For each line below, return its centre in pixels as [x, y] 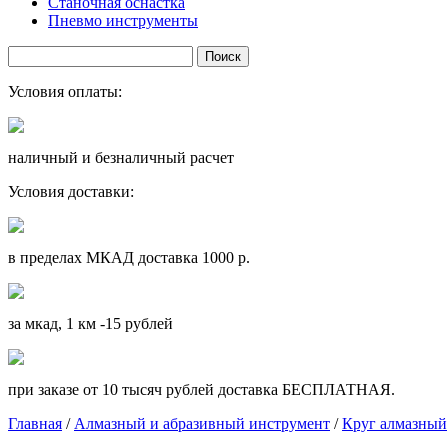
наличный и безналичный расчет [121, 157]
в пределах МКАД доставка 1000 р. [129, 257]
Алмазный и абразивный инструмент [202, 423]
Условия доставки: [71, 191]
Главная [35, 423]
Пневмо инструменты [123, 20]
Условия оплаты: [65, 91]
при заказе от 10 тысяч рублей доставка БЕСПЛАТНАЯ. [201, 389]
